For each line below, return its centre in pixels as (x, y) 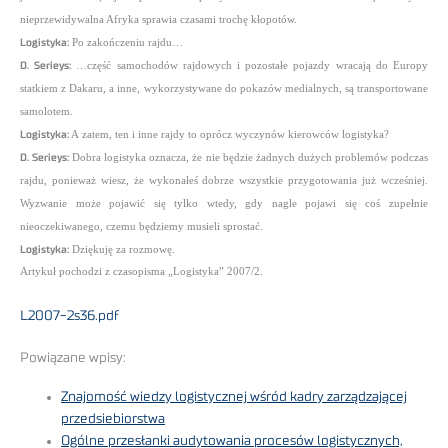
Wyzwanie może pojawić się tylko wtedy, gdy (142, 203)
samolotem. (46, 111)
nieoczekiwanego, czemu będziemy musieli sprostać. (141, 226)
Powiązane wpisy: (73, 358)
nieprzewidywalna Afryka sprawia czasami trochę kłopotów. (158, 19)
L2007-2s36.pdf (69, 315)
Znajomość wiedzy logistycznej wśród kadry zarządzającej (234, 396)
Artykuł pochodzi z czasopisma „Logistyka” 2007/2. (141, 271)
